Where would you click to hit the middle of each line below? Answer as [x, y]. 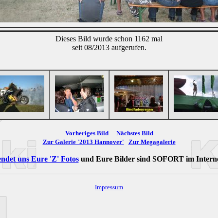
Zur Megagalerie [152, 142]
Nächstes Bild [135, 133]
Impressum [109, 187]
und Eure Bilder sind [115, 159]
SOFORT [168, 159]
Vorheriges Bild [87, 133]
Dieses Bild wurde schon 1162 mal [109, 38]
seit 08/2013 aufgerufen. [109, 47]
